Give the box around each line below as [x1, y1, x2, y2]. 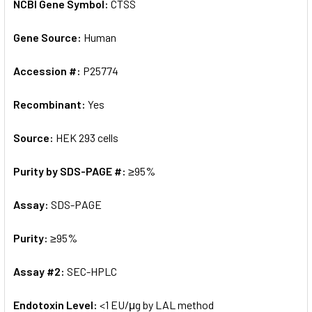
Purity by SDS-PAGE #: [13, 164, 128, 178]
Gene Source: [13, 30, 84, 44]
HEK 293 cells [56, 130, 118, 144]
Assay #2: [13, 264, 67, 278]
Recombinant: [13, 97, 88, 111]
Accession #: [13, 63, 83, 77]
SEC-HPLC [67, 264, 117, 278]
